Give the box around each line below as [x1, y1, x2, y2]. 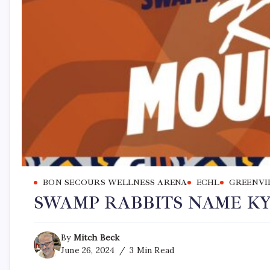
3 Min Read [127, 245, 175, 256]
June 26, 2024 [61, 245, 115, 256]
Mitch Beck [73, 232, 120, 243]
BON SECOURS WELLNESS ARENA [43, 178, 187, 187]
